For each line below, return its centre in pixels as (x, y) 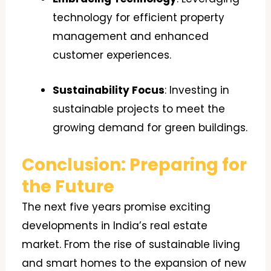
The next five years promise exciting (116, 207)
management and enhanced (131, 37)
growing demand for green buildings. (150, 128)
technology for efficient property (139, 18)
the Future (68, 186)
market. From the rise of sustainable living (131, 244)
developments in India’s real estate (115, 225)
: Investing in (197, 90)
